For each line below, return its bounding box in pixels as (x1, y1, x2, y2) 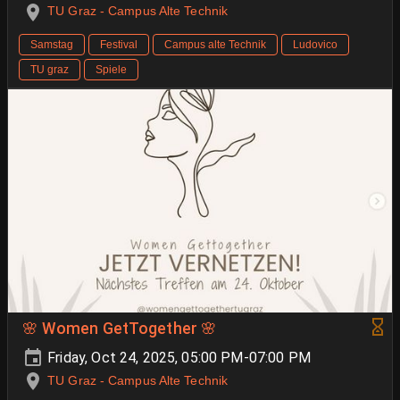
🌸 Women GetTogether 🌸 (22, 319, 218, 337)
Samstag (30, 37, 73, 51)
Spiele (96, 62, 127, 76)
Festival (100, 37, 137, 51)
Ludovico (293, 37, 337, 51)
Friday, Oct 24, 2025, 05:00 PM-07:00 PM (44, 348, 311, 366)
